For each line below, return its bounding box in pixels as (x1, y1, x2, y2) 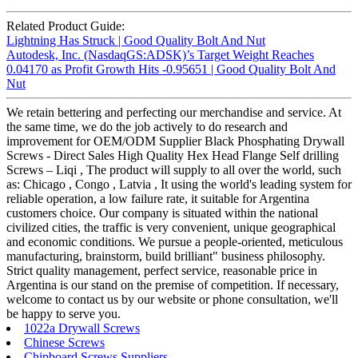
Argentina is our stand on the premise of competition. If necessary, (6, 278, 339, 292)
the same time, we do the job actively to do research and (6, 120, 288, 134)
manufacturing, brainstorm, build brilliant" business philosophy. (6, 249, 325, 264)
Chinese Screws (24, 336, 105, 350)
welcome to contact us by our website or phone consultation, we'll (6, 292, 338, 307)
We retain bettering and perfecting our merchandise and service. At (6, 105, 341, 120)
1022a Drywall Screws (24, 321, 140, 336)
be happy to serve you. (6, 307, 121, 321)
